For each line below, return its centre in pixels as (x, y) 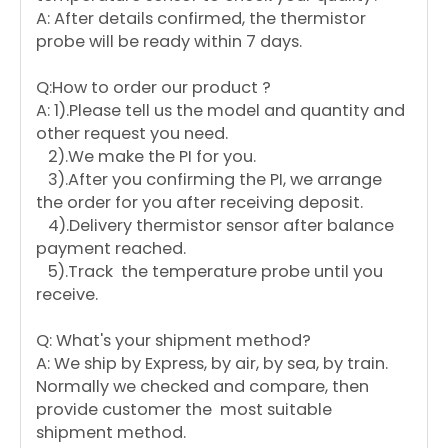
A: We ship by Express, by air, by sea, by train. (212, 364)
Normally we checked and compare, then (202, 387)
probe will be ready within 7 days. (171, 42)
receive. (67, 295)
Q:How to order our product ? (153, 88)
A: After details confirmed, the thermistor (201, 19)
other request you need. (132, 134)
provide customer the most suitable (184, 410)
